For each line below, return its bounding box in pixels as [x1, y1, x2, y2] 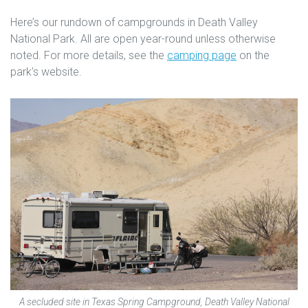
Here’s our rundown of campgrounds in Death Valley [10, 16, 258, 29]
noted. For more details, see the [10, 49, 167, 62]
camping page [167, 49, 236, 62]
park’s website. [10, 65, 82, 78]
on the [236, 49, 269, 62]
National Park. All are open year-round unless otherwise [10, 32, 276, 45]
